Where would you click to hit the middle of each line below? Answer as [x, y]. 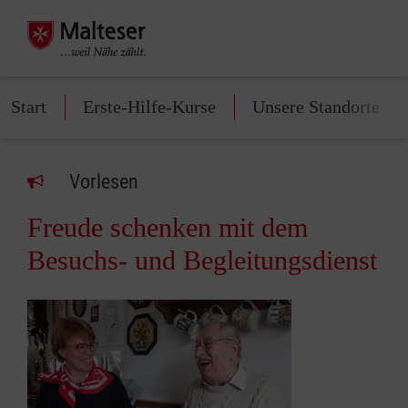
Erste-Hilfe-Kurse [149, 107]
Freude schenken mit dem [168, 227]
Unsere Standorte [316, 107]
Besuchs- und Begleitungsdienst [202, 260]
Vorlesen [104, 182]
